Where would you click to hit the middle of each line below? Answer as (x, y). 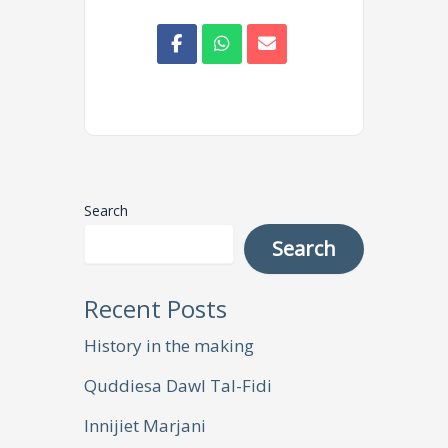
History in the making (169, 346)
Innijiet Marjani (145, 426)
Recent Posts (155, 309)
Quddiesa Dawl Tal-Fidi (178, 386)
